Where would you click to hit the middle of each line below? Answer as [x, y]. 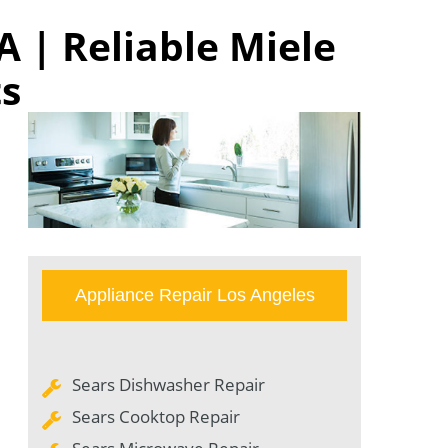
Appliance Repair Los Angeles [194, 295]
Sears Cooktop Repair [156, 417]
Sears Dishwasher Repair [168, 385]
